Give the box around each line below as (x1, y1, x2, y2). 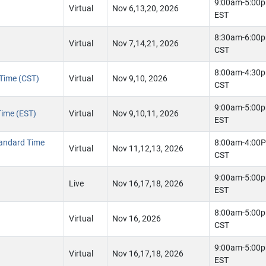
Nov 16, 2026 (112, 214, 161, 224)
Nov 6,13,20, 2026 (112, 4, 179, 14)
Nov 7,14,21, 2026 (112, 39, 179, 49)
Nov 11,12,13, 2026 (112, 144, 183, 154)
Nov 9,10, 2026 (112, 74, 167, 84)
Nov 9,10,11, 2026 (112, 109, 179, 119)
